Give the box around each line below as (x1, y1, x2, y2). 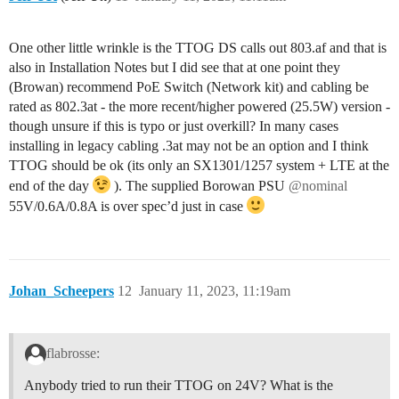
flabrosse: (45, 346, 100, 362)
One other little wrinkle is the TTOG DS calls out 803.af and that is (9, 39, 387, 55)
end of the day (9, 177, 93, 193)
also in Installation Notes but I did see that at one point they (9, 59, 340, 75)
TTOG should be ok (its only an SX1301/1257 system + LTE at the (9, 157, 389, 173)
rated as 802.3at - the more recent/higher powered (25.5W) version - (9, 98, 390, 114)
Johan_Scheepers (9, 282, 114, 298)
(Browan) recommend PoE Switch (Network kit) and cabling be (9, 78, 369, 94)
